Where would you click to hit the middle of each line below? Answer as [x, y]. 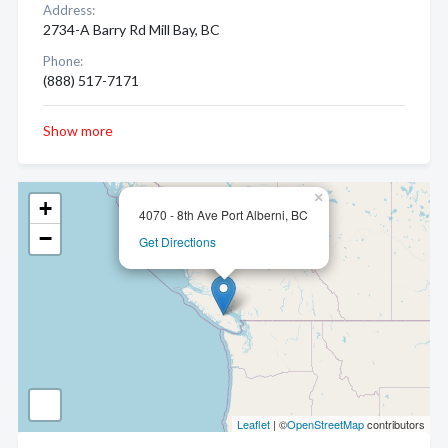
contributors [394, 424]
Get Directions [177, 241]
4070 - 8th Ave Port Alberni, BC [223, 214]
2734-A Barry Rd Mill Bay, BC [131, 29]
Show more [78, 130]
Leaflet [253, 424]
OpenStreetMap [325, 424]
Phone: [63, 61]
